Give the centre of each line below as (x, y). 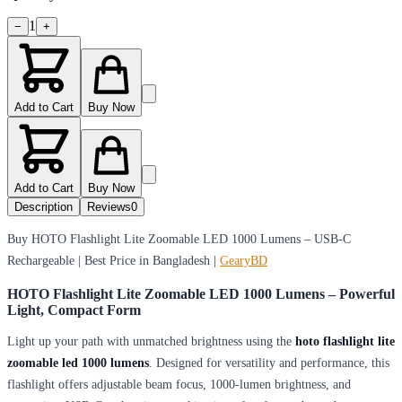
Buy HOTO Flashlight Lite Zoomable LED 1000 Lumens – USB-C (179, 239)
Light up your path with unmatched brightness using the (151, 341)
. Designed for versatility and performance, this (269, 363)
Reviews (109, 206)
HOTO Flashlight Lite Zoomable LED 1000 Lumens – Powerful (201, 293)
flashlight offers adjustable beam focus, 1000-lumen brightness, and (179, 384)
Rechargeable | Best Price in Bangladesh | (114, 260)
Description (44, 206)
